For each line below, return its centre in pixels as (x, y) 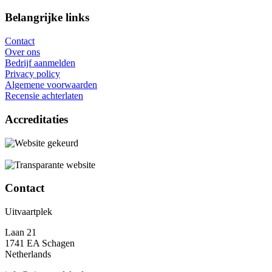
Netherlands (28, 254)
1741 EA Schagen (40, 243)
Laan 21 (21, 232)
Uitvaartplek (29, 212)
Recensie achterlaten (44, 96)
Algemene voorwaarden (51, 85)
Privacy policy (32, 74)
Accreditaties (36, 119)
